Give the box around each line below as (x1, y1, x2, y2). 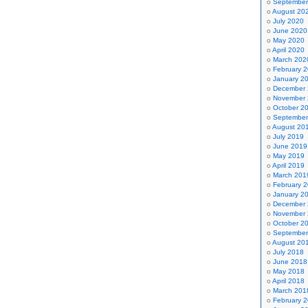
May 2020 (273, 36, 305, 44)
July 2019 (273, 133, 304, 140)
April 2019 (272, 162, 305, 169)
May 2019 (273, 152, 305, 159)
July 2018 (273, 248, 304, 256)
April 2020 (272, 46, 305, 54)
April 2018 (272, 277, 305, 285)
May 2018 (273, 267, 305, 275)
